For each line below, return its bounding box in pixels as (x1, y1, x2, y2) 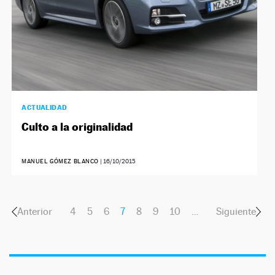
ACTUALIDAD (21, 103, 68, 112)
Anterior (17, 206, 52, 218)
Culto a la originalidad (21, 120, 133, 134)
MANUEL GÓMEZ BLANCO (21, 158, 99, 165)
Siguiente (215, 206, 256, 218)
